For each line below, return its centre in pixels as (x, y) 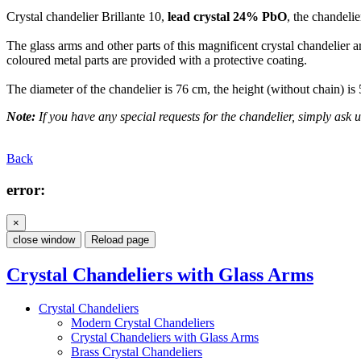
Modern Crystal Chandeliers (143, 323)
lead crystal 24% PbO (227, 17)
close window (44, 239)
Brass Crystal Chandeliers (137, 352)
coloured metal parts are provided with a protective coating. (157, 60)
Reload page (120, 239)
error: (26, 189)
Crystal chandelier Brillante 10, (87, 17)
